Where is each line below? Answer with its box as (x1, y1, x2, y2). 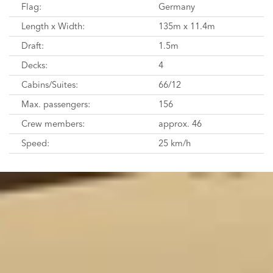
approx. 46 (158, 118, 202, 129)
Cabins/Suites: (21, 79, 78, 90)
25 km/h (158, 138, 191, 149)
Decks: (21, 60, 48, 71)
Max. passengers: (21, 99, 90, 110)
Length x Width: (21, 21, 85, 32)
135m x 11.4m (158, 21, 215, 32)
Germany (158, 1, 195, 12)
